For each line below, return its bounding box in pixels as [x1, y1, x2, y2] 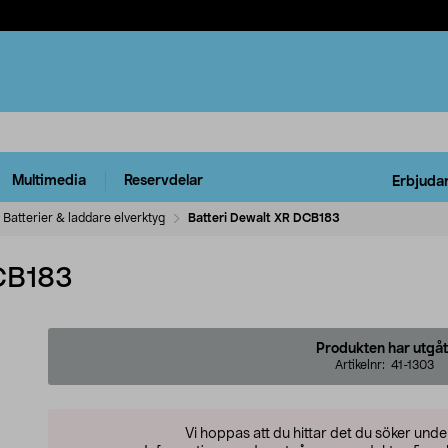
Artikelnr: [334, 358, 391, 371]
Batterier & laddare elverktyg [3, 211, 165, 224]
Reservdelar [124, 174, 203, 189]
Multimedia [12, 174, 86, 189]
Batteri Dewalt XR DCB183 [188, 211, 340, 224]
